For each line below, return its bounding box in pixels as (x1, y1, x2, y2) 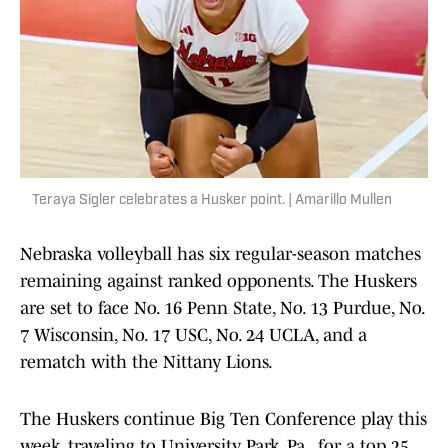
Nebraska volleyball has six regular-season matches (20, 244, 421, 265)
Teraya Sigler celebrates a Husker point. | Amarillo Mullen (32, 193, 392, 209)
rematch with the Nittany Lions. (20, 352, 273, 373)
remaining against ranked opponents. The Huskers (20, 271, 417, 292)
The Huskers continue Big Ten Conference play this (20, 409, 427, 430)
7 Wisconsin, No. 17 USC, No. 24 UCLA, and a (20, 325, 367, 346)
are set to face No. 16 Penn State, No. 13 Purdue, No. (20, 298, 424, 319)
